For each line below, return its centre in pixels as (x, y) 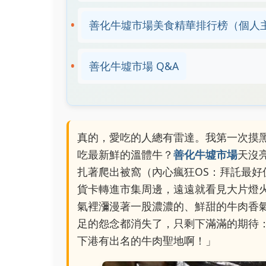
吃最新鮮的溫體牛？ (125, 154)
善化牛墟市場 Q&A (134, 66)
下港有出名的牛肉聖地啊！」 (147, 240)
